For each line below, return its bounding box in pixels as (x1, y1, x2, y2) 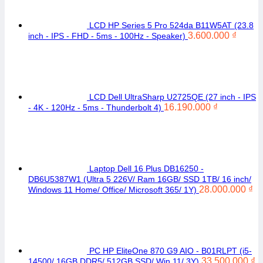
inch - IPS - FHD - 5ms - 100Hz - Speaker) (28, 31, 186, 41)
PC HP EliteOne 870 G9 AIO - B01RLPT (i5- (89, 246, 252, 255)
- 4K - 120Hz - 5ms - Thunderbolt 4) (28, 103, 161, 112)
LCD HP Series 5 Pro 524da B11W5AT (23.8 (89, 21, 254, 30)
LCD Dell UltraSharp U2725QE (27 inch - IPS (89, 92, 256, 102)
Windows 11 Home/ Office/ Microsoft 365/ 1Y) (28, 185, 197, 194)
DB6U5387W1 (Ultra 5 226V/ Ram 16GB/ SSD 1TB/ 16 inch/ (28, 174, 251, 184)
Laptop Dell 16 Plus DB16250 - (89, 164, 204, 173)
